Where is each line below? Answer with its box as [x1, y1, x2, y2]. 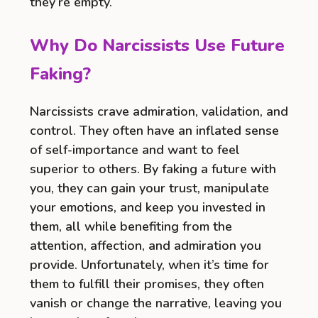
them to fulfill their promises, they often [30, 275, 264, 292]
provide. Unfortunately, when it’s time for [30, 256, 269, 273]
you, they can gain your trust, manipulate [30, 179, 269, 197]
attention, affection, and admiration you [30, 236, 261, 254]
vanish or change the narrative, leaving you [30, 294, 282, 312]
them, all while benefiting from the [30, 217, 232, 235]
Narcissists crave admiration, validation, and [30, 102, 288, 120]
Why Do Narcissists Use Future [30, 33, 285, 57]
